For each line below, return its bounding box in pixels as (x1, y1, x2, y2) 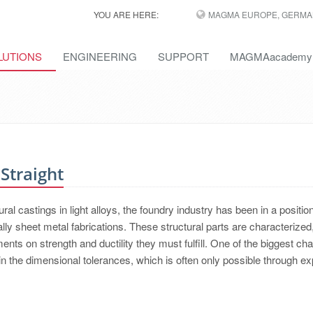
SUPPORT (158, 49, 209, 64)
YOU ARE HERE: (93, 8, 159, 20)
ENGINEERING (63, 49, 137, 64)
